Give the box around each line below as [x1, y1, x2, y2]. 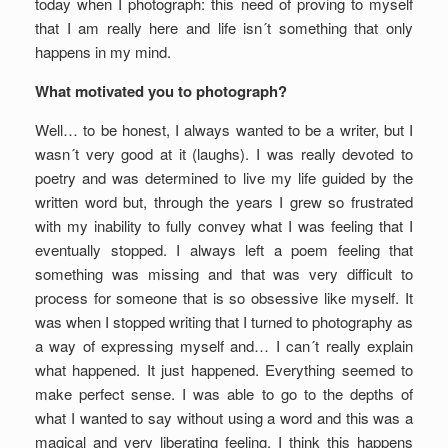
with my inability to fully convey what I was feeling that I [35, 215, 413, 236]
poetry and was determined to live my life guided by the [35, 167, 413, 188]
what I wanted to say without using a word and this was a [35, 407, 413, 428]
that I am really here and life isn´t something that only [35, 17, 413, 38]
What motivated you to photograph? [35, 80, 287, 102]
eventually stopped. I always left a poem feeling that [35, 239, 413, 260]
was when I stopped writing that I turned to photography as [35, 311, 413, 332]
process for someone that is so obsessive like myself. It [35, 287, 413, 308]
